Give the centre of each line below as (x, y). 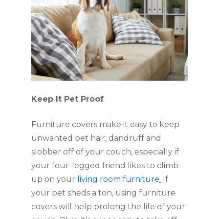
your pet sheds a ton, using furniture (103, 193)
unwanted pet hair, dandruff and (96, 138)
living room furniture (118, 179)
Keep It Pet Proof (67, 99)
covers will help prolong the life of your (108, 206)
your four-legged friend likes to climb (105, 165)
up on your (54, 179)
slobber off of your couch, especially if (105, 152)
